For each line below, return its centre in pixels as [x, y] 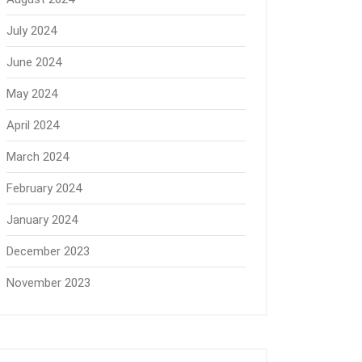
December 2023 [48, 251]
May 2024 [32, 94]
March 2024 [38, 157]
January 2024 [42, 220]
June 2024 [34, 62]
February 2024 [44, 188]
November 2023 [48, 283]
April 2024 [33, 125]
